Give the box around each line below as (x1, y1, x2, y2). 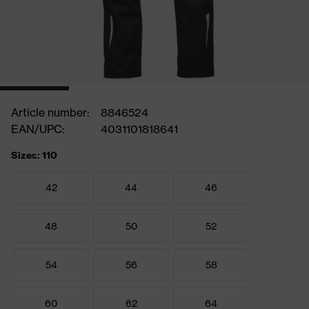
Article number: (11, 106, 90, 119)
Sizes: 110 (11, 149, 57, 161)
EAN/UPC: (11, 122, 65, 136)
